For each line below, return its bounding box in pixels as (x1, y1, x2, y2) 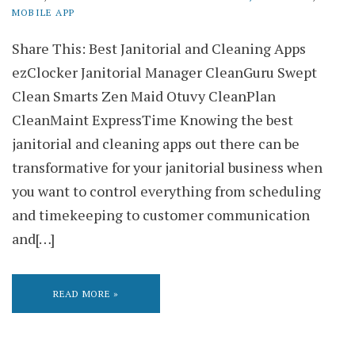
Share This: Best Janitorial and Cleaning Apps (12, 38, 306, 58)
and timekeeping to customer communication (12, 204, 310, 224)
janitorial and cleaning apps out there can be (12, 133, 300, 153)
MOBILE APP (12, 6, 74, 18)
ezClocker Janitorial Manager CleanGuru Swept (12, 62, 317, 82)
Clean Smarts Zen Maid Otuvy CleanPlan (12, 86, 276, 105)
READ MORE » (53, 287, 119, 300)
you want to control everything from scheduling (12, 181, 321, 200)
